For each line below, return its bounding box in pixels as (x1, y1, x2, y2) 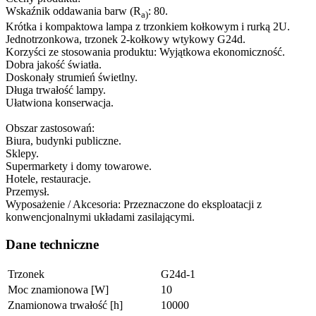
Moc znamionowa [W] (8, 283, 109, 296)
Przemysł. (6, 186, 49, 198)
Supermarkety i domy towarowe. (6, 160, 152, 173)
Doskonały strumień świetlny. (6, 71, 138, 84)
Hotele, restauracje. (6, 173, 91, 186)
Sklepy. (6, 147, 39, 160)
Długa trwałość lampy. (6, 84, 106, 97)
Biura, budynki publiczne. (6, 135, 121, 147)
